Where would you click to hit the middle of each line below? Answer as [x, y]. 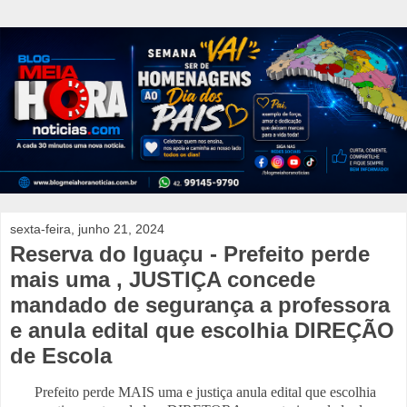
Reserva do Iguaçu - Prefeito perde [190, 254]
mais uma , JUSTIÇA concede [163, 280]
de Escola [61, 356]
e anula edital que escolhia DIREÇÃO [202, 331]
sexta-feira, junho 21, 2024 [87, 229]
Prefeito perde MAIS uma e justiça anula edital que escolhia [203, 392]
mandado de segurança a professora [200, 305]
